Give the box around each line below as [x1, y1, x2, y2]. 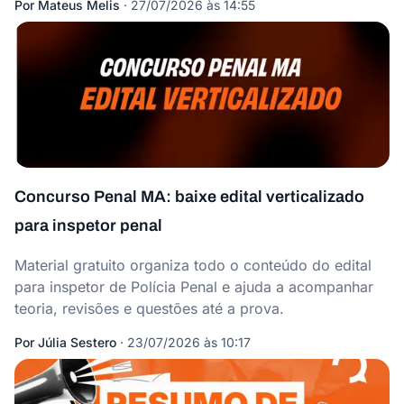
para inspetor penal [14, 216, 162, 234]
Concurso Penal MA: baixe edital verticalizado [14, 188, 364, 206]
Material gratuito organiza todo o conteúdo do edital [14, 256, 372, 274]
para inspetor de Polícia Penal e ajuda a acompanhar [14, 278, 373, 296]
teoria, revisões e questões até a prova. [14, 299, 284, 317]
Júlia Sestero [38, 335, 116, 350]
